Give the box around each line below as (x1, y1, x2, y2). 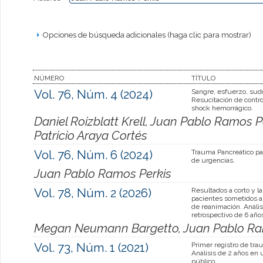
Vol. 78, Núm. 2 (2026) (34, 186, 151, 200)
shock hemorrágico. (191, 103, 253, 112)
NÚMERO (34, 73, 64, 82)
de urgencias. (191, 156, 235, 164)
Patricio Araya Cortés (34, 128, 147, 143)
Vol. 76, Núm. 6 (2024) (34, 147, 153, 162)
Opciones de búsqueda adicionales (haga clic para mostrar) (42, 29, 251, 39)
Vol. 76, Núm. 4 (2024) (34, 87, 153, 102)
